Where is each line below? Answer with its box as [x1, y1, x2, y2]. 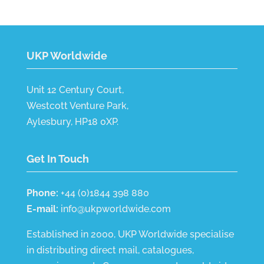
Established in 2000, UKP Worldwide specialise [26, 229, 234, 240]
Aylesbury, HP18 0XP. [26, 116, 118, 127]
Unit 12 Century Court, [26, 84, 124, 95]
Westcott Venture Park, [26, 100, 128, 111]
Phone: [26, 187, 58, 199]
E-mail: [26, 203, 58, 215]
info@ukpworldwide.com [60, 203, 171, 215]
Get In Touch [26, 153, 89, 166]
